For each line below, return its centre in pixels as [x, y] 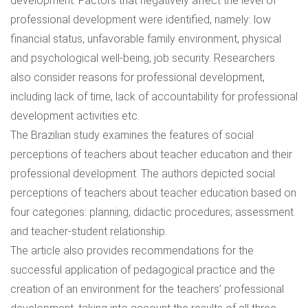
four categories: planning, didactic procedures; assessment [152, 212]
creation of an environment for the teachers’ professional [147, 289]
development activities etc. [75, 116]
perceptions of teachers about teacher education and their [151, 154]
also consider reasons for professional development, [137, 77]
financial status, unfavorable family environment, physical [146, 39]
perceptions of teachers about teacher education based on [153, 193]
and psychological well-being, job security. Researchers [143, 58]
